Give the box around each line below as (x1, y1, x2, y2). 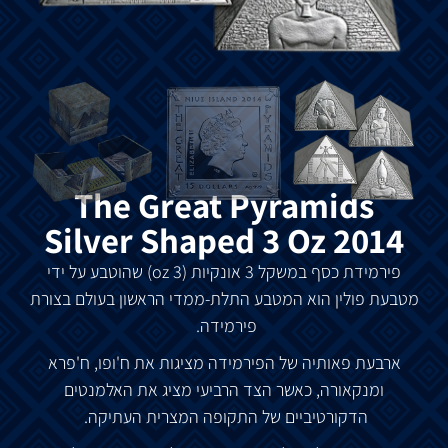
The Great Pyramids (74, 181, 374, 228)
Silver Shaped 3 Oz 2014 (44, 216, 404, 263)
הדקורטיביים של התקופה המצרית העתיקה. (80, 404, 368, 428)
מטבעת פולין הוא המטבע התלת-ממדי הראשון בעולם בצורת (29, 286, 419, 310)
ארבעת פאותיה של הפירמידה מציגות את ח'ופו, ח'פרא (47, 350, 401, 374)
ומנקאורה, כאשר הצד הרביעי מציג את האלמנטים (64, 377, 384, 401)
